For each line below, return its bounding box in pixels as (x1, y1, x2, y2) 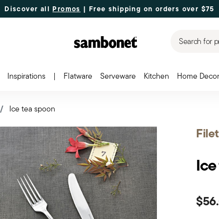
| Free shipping (80, 3, 141, 14)
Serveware (100, 70, 136, 82)
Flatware (63, 70, 92, 82)
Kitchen (143, 70, 169, 82)
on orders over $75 (143, 3, 215, 14)
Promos (52, 3, 81, 14)
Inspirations (7, 70, 45, 82)
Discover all (4, 3, 53, 14)
